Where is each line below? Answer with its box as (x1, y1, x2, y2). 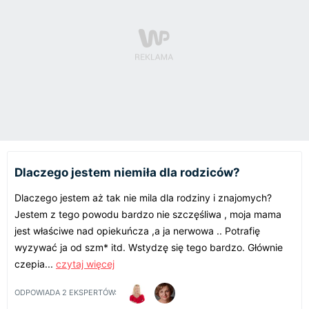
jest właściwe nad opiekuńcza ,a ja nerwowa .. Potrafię (14, 224, 260, 237)
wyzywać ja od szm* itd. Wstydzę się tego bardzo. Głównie (14, 241, 283, 253)
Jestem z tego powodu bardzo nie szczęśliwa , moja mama (14, 208, 281, 220)
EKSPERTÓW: (67, 288, 117, 298)
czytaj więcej (56, 257, 114, 270)
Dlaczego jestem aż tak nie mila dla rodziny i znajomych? (14, 191, 272, 203)
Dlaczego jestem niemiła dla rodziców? (14, 165, 240, 179)
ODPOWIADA (14, 288, 62, 298)
